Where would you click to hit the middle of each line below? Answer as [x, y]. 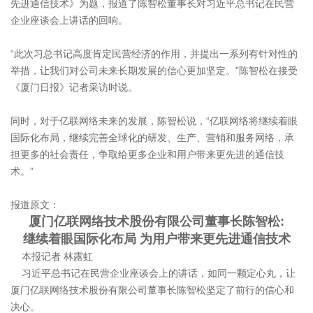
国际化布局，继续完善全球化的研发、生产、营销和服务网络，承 [152, 138]
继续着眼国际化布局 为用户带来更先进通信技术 [156, 239]
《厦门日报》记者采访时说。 [74, 88]
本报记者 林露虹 [52, 257]
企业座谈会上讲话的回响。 [69, 21]
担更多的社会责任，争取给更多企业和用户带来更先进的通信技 [147, 155]
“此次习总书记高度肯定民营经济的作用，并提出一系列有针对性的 [154, 54]
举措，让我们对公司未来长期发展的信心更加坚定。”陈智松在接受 [154, 71]
